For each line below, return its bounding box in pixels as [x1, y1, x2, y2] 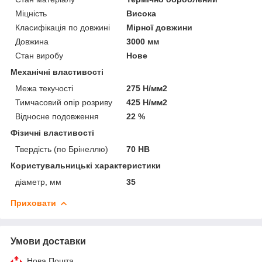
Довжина [15, 36, 49, 46]
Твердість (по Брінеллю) [15, 144, 108, 154]
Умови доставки [11, 236, 86, 246]
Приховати [11, 198, 56, 208]
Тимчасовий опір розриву [15, 97, 112, 107]
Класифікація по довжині [15, 22, 110, 32]
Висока [126, 8, 157, 18]
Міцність [15, 8, 47, 18]
